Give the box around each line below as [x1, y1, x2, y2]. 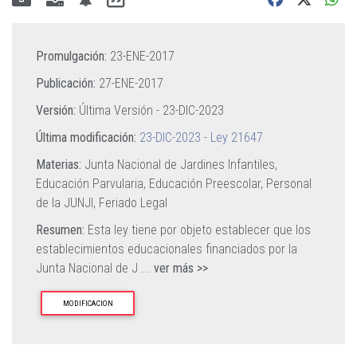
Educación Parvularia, [36, 176, 149, 191]
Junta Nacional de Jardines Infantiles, [84, 157, 277, 172]
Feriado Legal [99, 195, 167, 210]
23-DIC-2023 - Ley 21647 [139, 130, 263, 145]
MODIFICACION [62, 298, 113, 308]
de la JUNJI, [36, 195, 99, 210]
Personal [266, 176, 312, 191]
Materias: [36, 157, 81, 172]
